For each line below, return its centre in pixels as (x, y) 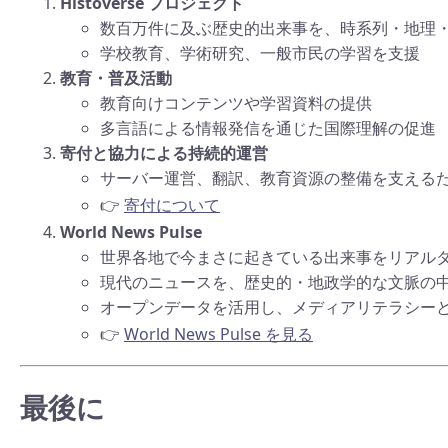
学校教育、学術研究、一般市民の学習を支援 (260, 52)
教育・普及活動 (116, 77)
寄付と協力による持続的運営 (164, 152)
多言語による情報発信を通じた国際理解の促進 (268, 127)
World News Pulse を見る (218, 333)
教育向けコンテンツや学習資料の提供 (236, 102)
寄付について (172, 204)
